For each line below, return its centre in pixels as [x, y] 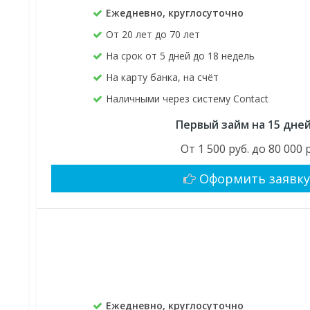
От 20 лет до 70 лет [153, 35]
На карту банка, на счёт [163, 77]
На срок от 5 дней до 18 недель [181, 56]
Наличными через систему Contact [188, 99]
